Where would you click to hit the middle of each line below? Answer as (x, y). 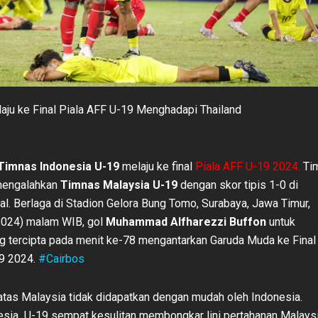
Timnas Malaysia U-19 (119, 185)
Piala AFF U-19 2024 (247, 166)
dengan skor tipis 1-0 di (238, 185)
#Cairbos (61, 258)
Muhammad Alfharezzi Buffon (186, 221)
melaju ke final (156, 166)
